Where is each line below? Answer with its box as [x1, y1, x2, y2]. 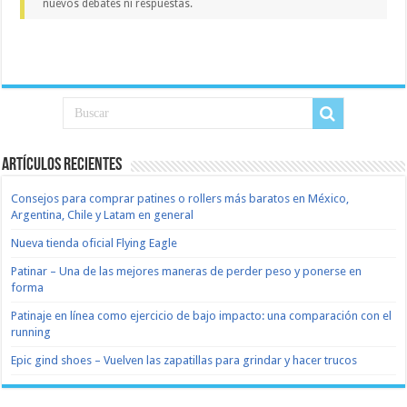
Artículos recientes [2, 155, 123, 174]
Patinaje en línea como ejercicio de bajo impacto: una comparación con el [11, 308, 392, 323]
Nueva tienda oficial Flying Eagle [11, 235, 178, 250]
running [11, 324, 52, 339]
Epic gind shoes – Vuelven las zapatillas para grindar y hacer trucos [11, 352, 358, 367]
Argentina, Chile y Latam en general [11, 207, 194, 222]
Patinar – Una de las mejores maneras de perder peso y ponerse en [11, 263, 362, 278]
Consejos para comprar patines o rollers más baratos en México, [11, 191, 350, 205]
